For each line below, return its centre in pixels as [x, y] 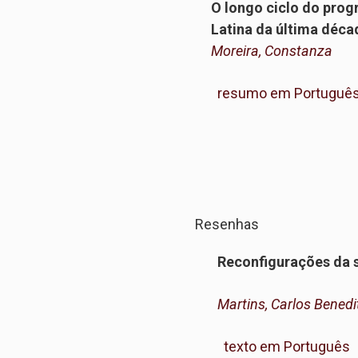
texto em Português [287, 346]
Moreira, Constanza [272, 51]
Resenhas [227, 224]
